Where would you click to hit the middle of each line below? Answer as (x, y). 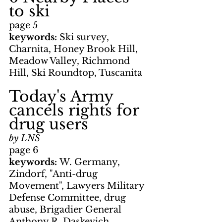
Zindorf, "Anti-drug (55, 174)
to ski (29, 11)
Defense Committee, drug (69, 198)
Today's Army (63, 97)
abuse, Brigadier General (66, 210)
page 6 (24, 150)
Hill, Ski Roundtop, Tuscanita (76, 73)
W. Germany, (91, 162)
